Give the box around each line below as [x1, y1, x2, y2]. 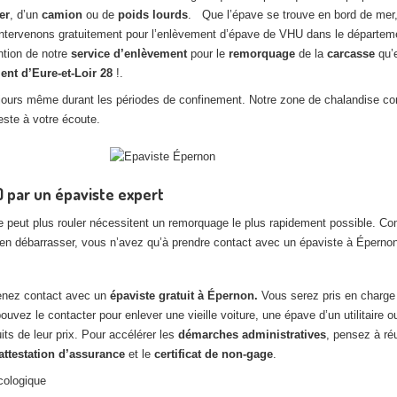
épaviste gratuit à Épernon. [110, 289, 261, 302]
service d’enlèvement [71, 47, 187, 60]
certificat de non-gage [154, 347, 273, 361]
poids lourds [118, 8, 188, 21]
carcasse [327, 47, 378, 60]
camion [42, 8, 82, 21]
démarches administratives [178, 328, 326, 341]
